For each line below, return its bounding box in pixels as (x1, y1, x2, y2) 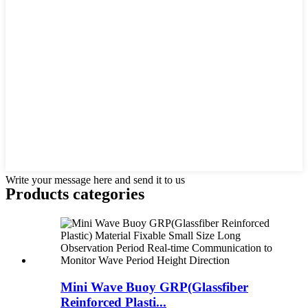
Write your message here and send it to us (5, 174, 185, 186)
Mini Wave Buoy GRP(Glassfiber (60, 279, 248, 294)
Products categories (5, 184, 144, 203)
